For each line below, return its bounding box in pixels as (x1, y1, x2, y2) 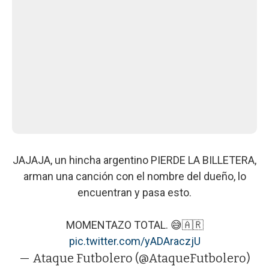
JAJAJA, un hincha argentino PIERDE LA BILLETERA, (13, 153, 256, 166)
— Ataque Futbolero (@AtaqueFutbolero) (19, 250, 250, 265)
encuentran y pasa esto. (77, 186, 192, 199)
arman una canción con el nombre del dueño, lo (23, 169, 246, 183)
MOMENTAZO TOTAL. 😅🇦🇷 (65, 218, 204, 231)
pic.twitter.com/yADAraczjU (68, 234, 201, 247)
